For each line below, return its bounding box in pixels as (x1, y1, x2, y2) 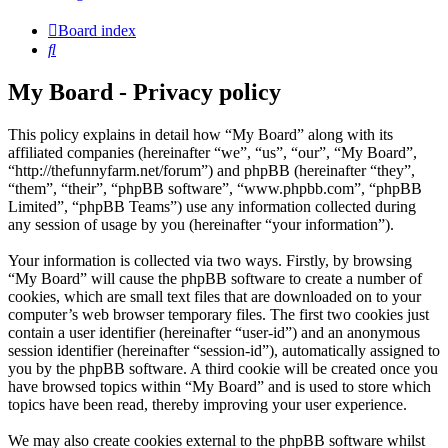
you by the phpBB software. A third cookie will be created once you (8, 360, 438, 378)
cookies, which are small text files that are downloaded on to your (8, 288, 421, 306)
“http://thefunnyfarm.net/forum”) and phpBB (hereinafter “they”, (8, 162, 415, 180)
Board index (58, 22, 136, 40)
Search (55, 40, 98, 58)
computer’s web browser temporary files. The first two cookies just (8, 306, 429, 324)
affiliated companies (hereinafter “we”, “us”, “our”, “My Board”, (8, 144, 417, 162)
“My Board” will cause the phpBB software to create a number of (8, 270, 422, 288)
